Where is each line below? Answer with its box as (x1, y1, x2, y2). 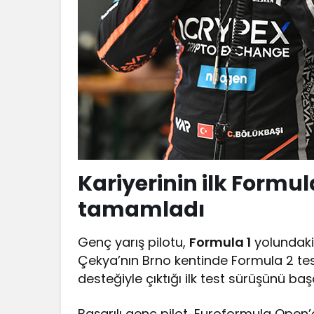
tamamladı (78, 194, 205, 224)
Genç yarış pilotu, (78, 233, 190, 251)
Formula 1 (189, 233, 252, 251)
